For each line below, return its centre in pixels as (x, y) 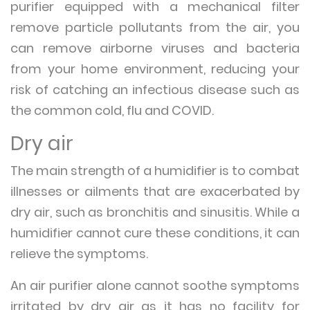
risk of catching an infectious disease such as (155, 90)
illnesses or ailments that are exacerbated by (155, 191)
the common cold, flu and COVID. (114, 110)
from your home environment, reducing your (155, 69)
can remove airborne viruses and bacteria (155, 48)
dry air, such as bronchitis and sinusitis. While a (155, 212)
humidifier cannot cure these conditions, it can (155, 233)
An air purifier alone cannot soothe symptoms (155, 285)
